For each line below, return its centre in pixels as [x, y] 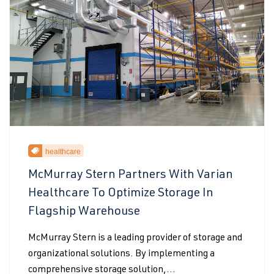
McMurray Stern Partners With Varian [131, 176]
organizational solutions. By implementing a [121, 254]
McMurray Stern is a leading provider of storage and [135, 239]
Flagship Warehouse [84, 212]
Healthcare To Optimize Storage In [121, 194]
